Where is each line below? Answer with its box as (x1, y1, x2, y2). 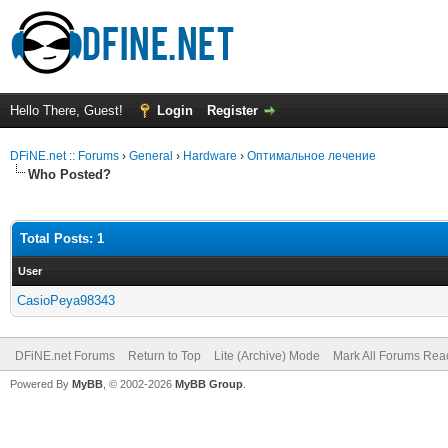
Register (207, 103, 258, 118)
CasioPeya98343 (17, 293, 115, 308)
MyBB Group (175, 378, 243, 390)
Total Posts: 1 (20, 231, 104, 246)
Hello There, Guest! (10, 103, 127, 118)
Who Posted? (28, 167, 111, 182)
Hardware (183, 149, 237, 163)
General (129, 149, 173, 163)
